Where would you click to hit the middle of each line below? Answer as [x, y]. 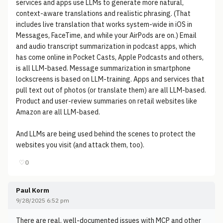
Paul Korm [33, 190]
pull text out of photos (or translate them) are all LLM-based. [111, 90]
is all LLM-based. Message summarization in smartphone [103, 68]
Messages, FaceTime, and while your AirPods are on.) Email [106, 35]
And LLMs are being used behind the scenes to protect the [106, 134]
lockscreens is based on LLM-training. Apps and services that [110, 79]
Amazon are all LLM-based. [58, 112]
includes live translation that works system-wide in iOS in [104, 24]
